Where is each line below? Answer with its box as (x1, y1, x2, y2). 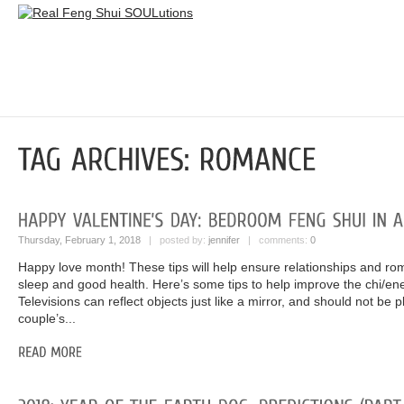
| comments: (240, 234, 310, 245)
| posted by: (141, 234, 208, 245)
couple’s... (18, 311, 76, 326)
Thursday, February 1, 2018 (18, 234, 141, 245)
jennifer (208, 234, 240, 245)
